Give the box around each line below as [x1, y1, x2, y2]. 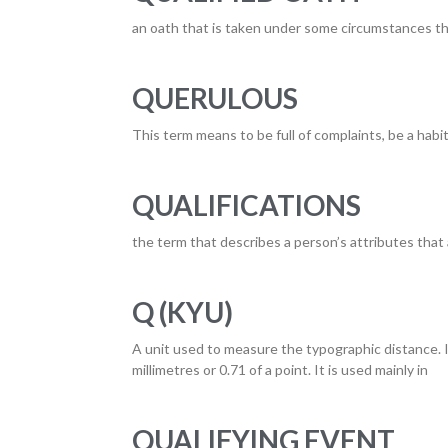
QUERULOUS [132, 81, 298, 115]
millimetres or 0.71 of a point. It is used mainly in [132, 361, 428, 378]
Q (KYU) [132, 295, 233, 329]
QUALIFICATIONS [132, 188, 361, 222]
